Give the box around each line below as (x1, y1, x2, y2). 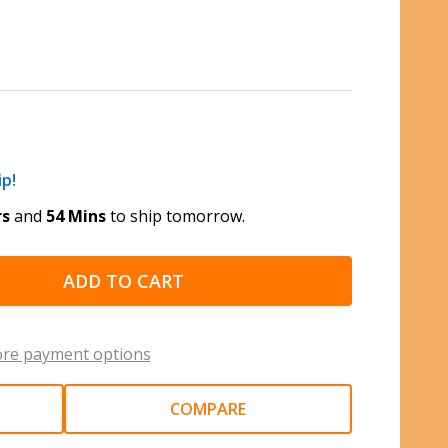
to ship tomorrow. (106, 205, 245, 227)
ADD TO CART (63, 269, 184, 293)
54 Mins (46, 205, 106, 227)
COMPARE (170, 398, 246, 420)
